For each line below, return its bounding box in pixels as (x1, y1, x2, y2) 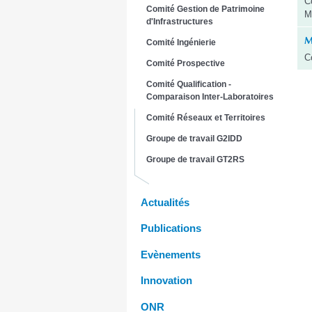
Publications (141, 222, 201, 235)
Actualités (141, 196, 189, 209)
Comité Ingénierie (146, 38, 216, 48)
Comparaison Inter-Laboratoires (146, 92, 274, 102)
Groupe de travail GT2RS (146, 155, 244, 165)
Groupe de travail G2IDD (146, 134, 242, 144)
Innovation (141, 274, 192, 287)
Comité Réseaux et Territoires (146, 113, 265, 123)
